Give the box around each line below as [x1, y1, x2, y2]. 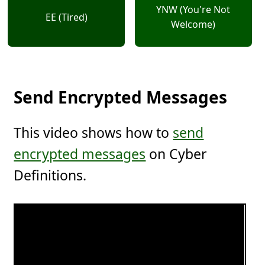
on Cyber [146, 144, 208, 164]
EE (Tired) [45, 10, 88, 24]
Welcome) [171, 18, 216, 31]
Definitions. [14, 166, 87, 185]
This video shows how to [14, 123, 173, 143]
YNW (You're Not [156, 3, 231, 17]
